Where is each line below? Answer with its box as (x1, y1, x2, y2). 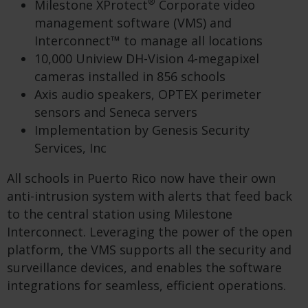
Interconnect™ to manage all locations (34, 32, 263, 49)
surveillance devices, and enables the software (7, 259, 282, 276)
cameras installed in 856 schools (34, 68, 225, 85)
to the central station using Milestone (7, 206, 232, 223)
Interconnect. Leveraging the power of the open (7, 223, 292, 241)
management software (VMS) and (34, 14, 232, 32)
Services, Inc (34, 140, 107, 157)
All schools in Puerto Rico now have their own (7, 170, 276, 187)
